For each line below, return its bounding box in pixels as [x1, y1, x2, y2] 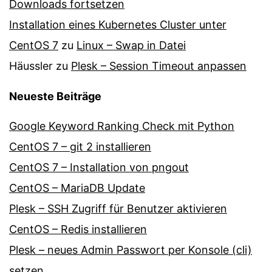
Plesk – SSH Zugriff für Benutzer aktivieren [9, 202, 227, 216]
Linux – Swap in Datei [76, 39, 186, 52]
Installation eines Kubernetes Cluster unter [9, 18, 226, 32]
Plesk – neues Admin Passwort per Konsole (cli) [9, 243, 252, 257]
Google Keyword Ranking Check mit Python [9, 120, 234, 133]
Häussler [9, 59, 53, 73]
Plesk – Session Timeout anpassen [71, 59, 246, 73]
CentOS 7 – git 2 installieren [9, 140, 151, 154]
